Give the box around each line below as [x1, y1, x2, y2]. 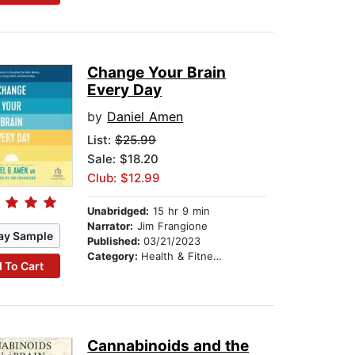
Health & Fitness [141, 250, 214, 263]
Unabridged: [87, 204, 150, 218]
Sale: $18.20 [87, 151, 159, 167]
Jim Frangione [133, 219, 208, 233]
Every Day [87, 81, 162, 100]
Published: [87, 235, 144, 248]
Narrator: [87, 219, 134, 233]
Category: [87, 250, 142, 263]
